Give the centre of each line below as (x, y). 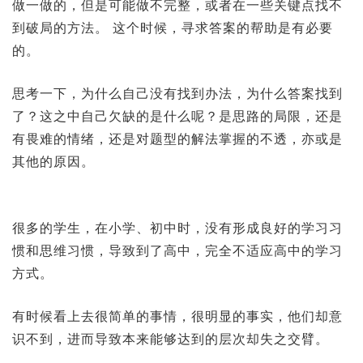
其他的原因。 (64, 162)
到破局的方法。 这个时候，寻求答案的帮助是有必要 (173, 28)
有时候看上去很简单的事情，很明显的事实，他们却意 (177, 317)
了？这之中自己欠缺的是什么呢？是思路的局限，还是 (177, 117)
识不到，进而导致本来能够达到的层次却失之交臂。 (171, 340)
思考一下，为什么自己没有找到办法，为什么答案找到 (177, 94)
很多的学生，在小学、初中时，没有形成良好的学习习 (177, 228)
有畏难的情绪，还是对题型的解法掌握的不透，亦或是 (177, 139)
